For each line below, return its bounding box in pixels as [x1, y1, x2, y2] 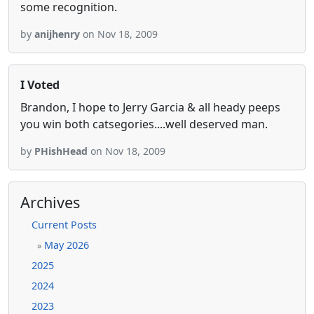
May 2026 [44, 238, 89, 252]
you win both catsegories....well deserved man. [20, 116, 268, 132]
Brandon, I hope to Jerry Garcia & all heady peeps [20, 100, 280, 115]
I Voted [20, 77, 60, 93]
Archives [20, 192, 80, 212]
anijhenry [34, 27, 80, 41]
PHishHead [34, 144, 88, 158]
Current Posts [32, 218, 97, 231]
